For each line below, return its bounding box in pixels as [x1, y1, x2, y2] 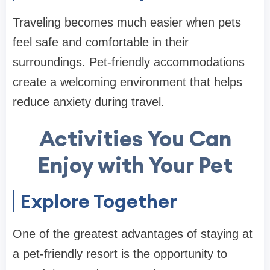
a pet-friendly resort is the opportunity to [13, 246, 227, 260]
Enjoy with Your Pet [37, 151, 233, 179]
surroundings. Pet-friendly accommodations [13, 55, 245, 69]
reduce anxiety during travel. [13, 95, 165, 108]
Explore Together [20, 188, 177, 213]
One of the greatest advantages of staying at [13, 227, 253, 240]
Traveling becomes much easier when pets [13, 15, 241, 29]
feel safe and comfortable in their [13, 35, 189, 49]
